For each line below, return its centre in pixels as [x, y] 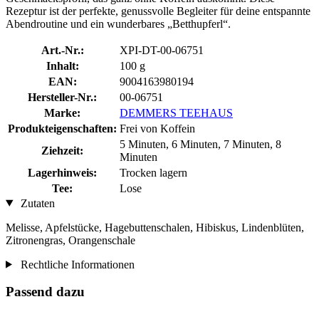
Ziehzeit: [62, 150]
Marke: [62, 113]
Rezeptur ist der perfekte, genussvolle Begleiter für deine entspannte [158, 11]
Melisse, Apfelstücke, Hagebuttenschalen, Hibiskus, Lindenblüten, [155, 227]
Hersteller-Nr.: [62, 97]
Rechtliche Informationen [76, 264]
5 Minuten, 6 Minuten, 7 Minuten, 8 [200, 144]
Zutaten [36, 203]
